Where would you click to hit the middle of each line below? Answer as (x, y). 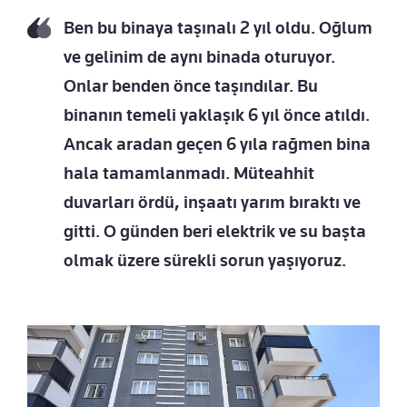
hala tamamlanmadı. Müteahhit (189, 173)
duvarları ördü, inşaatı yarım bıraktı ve (212, 202)
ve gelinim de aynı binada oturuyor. (199, 56)
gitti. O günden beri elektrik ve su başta (215, 231)
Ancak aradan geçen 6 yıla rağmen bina (217, 144)
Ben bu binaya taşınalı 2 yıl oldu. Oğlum (218, 27)
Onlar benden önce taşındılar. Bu (191, 85)
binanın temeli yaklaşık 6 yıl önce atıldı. (217, 114)
